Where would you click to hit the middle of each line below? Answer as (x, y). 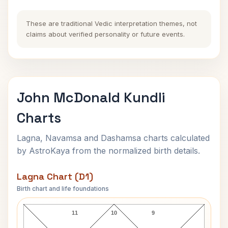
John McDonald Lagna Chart (114, 195)
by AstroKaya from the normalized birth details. (108, 151)
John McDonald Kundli (91, 97)
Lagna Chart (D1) (55, 176)
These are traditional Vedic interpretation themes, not (111, 23)
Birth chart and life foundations (63, 189)
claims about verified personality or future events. (105, 34)
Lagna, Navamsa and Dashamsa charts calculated (113, 138)
